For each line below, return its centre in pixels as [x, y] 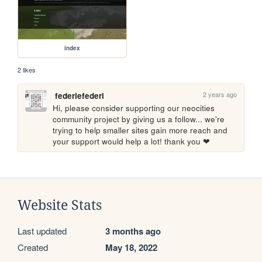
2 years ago [220, 94]
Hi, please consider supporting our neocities [134, 108]
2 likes [27, 70]
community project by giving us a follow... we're [139, 119]
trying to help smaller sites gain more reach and [140, 130]
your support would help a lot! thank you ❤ [132, 142]
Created [33, 247]
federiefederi [79, 96]
